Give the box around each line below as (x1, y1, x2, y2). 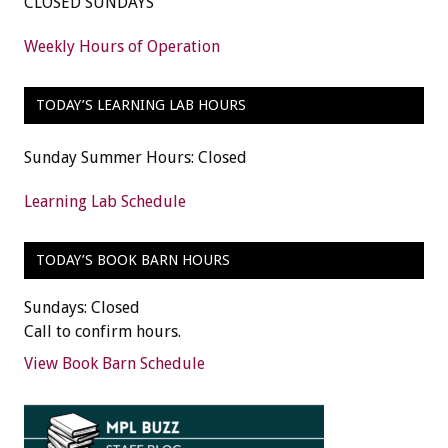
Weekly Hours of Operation (24, 36, 220, 56)
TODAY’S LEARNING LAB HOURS (35, 97, 246, 114)
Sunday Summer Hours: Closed (24, 147, 247, 167)
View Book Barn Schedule (24, 354, 205, 374)
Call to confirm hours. (24, 322, 181, 342)
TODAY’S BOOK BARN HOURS (35, 252, 230, 269)
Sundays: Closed (24, 298, 140, 318)
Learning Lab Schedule (24, 191, 186, 211)
